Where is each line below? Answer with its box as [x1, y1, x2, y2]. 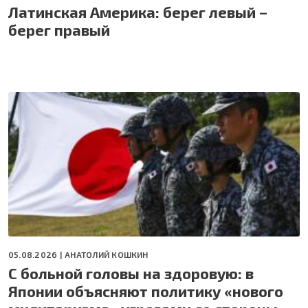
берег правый [8, 20, 110, 38]
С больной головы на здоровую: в [8, 263, 254, 282]
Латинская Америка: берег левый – [8, 2, 267, 21]
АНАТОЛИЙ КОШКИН [65, 249, 148, 259]
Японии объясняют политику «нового [8, 281, 283, 300]
